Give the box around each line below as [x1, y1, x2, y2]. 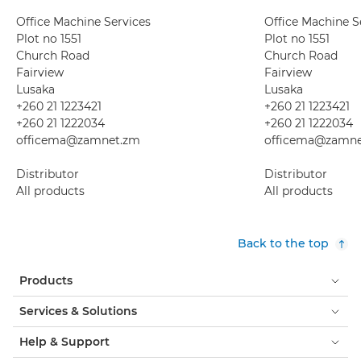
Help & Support [19, 334, 110, 349]
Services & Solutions [19, 304, 137, 318]
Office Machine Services [16, 15, 151, 29]
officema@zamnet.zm [16, 133, 140, 147]
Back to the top [238, 236, 329, 251]
